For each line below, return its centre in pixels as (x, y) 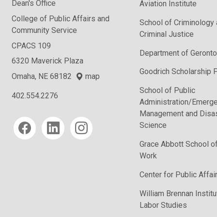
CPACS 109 (31, 46)
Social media (35, 120)
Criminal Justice (167, 34)
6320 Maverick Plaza (47, 61)
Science (153, 125)
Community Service (44, 31)
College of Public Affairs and (61, 19)
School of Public (167, 91)
